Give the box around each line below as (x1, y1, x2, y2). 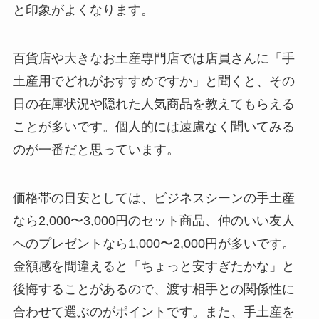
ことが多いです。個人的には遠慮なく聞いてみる (12, 119, 295, 134)
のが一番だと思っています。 (12, 142, 179, 157)
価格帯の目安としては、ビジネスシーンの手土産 (12, 190, 295, 205)
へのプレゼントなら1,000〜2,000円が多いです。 (12, 236, 295, 251)
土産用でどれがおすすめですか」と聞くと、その (12, 73, 295, 88)
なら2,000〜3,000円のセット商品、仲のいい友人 (12, 213, 295, 228)
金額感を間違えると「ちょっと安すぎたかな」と (12, 258, 295, 273)
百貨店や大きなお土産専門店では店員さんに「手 (12, 51, 295, 66)
